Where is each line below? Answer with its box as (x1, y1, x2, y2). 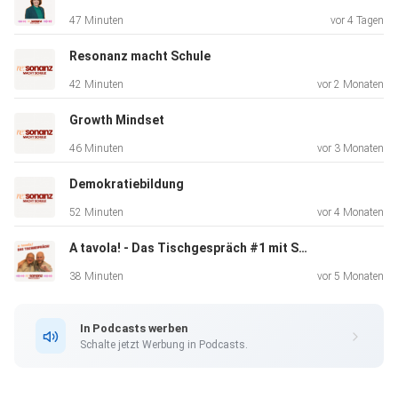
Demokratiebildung (69, 177, 184, 192)
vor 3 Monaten (317, 142, 384, 155)
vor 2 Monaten (317, 78, 384, 92)
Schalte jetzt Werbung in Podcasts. (80, 338, 248, 351)
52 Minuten (69, 206, 123, 219)
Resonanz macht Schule (69, 49, 211, 64)
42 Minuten (69, 78, 123, 92)
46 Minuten (69, 142, 123, 155)
